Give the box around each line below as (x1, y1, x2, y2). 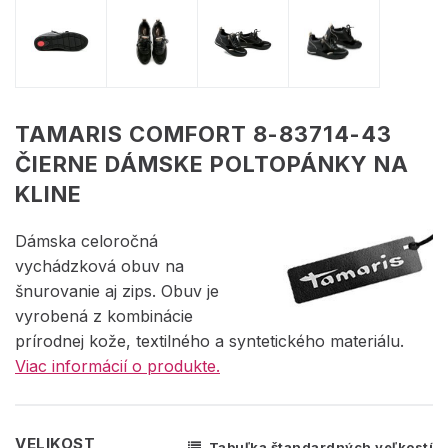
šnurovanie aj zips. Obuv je (15, 280, 219, 301)
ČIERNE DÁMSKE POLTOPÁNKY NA (15, 150, 409, 177)
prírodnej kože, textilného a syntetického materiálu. (15, 330, 404, 351)
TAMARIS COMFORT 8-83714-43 (15, 120, 392, 147)
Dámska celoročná (15, 230, 158, 251)
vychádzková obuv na (15, 255, 184, 276)
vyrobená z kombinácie (15, 305, 193, 326)
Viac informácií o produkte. (15, 355, 220, 376)
